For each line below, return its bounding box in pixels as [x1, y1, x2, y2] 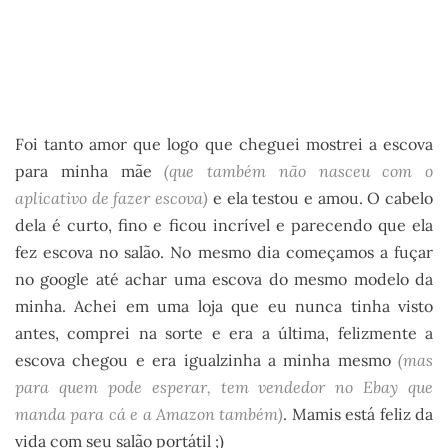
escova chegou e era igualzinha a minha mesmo [15, 349, 391, 370]
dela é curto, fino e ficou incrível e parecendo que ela [15, 214, 433, 235]
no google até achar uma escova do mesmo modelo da [15, 268, 433, 289]
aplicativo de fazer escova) [15, 187, 209, 208]
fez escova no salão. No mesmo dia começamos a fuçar [15, 241, 433, 262]
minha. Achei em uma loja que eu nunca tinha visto [15, 295, 433, 316]
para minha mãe [15, 160, 165, 181]
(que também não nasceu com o [164, 160, 433, 181]
